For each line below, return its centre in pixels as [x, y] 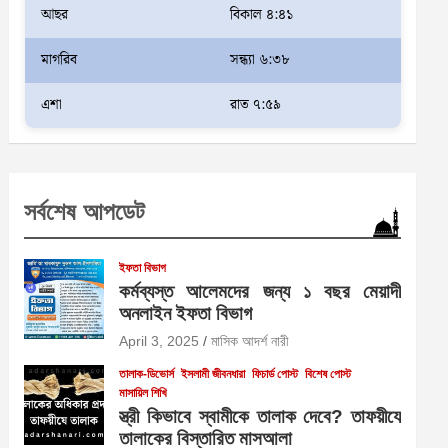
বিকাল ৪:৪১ [261, 15]
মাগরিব [58, 60]
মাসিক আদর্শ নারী [250, 341]
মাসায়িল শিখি [143, 393]
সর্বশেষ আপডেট [85, 211]
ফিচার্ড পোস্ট [275, 374]
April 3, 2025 [159, 341]
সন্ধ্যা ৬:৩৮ [259, 60]
